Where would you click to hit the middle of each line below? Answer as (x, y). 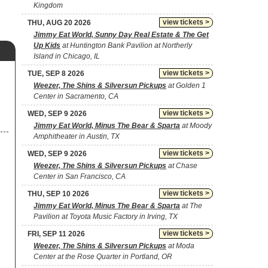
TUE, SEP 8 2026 (56, 74)
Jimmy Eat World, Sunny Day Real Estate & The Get (121, 35)
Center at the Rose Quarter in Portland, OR (103, 257)
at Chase (182, 166)
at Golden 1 (186, 86)
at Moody (196, 126)
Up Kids (47, 45)
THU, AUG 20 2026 (59, 23)
